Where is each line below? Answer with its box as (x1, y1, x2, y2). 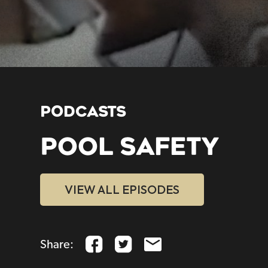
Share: (40, 238, 74, 251)
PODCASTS (40, 103, 127, 121)
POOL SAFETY (40, 133, 220, 162)
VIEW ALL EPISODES (65, 182, 180, 197)
